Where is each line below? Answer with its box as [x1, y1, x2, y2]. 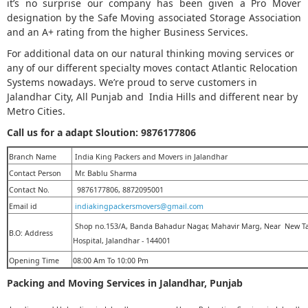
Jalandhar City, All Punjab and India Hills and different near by [7, 90, 298, 104]
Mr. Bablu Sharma [73, 168, 137, 179]
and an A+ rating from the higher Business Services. [7, 25, 248, 39]
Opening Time [9, 256, 59, 266]
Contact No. [9, 185, 49, 195]
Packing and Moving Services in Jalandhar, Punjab [7, 276, 245, 290]
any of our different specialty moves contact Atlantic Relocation [7, 61, 298, 75]
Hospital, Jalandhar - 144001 [73, 236, 170, 246]
